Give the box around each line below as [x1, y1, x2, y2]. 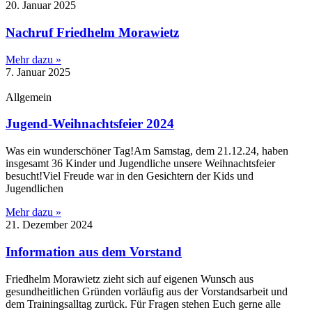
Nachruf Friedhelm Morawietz [6, 25, 179, 40]
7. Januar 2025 [6, 65, 70, 78]
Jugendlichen [6, 182, 63, 195]
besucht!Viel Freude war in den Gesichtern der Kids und [6, 170, 253, 182]
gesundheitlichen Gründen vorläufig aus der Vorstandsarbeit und [6, 285, 288, 297]
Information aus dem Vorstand [6, 244, 182, 259]
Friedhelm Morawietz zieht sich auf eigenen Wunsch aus [6, 272, 253, 285]
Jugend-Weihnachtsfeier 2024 [6, 116, 174, 132]
